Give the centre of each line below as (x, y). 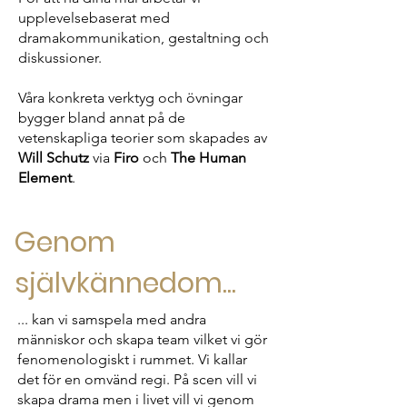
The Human (208, 158)
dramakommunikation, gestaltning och (144, 38)
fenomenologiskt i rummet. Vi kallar (132, 359)
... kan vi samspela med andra (112, 319)
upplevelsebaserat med (94, 18)
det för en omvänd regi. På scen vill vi (137, 379)
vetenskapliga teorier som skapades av (143, 138)
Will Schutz (54, 158)
